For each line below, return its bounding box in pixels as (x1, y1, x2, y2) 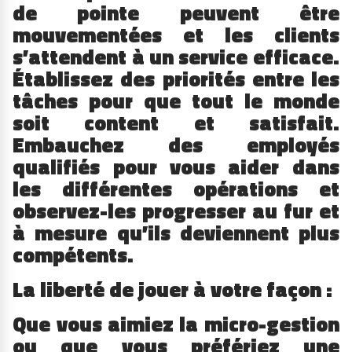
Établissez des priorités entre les (13, 63, 339, 94)
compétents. (13, 239, 134, 270)
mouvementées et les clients (13, 19, 339, 50)
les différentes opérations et (13, 173, 339, 204)
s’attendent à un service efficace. (13, 41, 339, 72)
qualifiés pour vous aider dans (13, 151, 339, 182)
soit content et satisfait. (13, 107, 339, 138)
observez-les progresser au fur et (13, 195, 339, 226)
